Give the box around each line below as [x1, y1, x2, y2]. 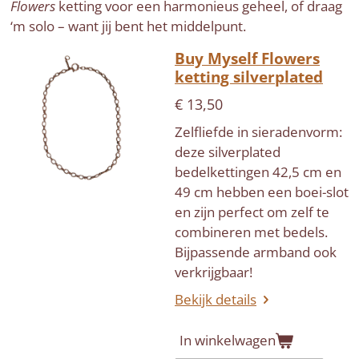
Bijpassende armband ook [175, 243, 337, 262]
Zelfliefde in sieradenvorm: [175, 123, 342, 142]
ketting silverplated [175, 67, 323, 88]
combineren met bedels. [175, 223, 328, 242]
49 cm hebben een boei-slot [175, 183, 349, 202]
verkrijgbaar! [175, 263, 252, 282]
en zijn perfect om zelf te [175, 203, 329, 222]
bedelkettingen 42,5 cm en [175, 163, 341, 182]
